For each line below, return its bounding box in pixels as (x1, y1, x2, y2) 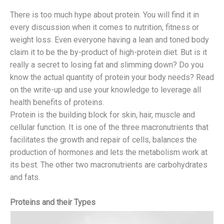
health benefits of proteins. (10, 97, 104, 107)
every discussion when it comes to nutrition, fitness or (10, 22, 199, 32)
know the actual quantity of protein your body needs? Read (10, 72, 214, 82)
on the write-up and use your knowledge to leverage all (10, 85, 201, 95)
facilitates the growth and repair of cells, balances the (10, 135, 197, 145)
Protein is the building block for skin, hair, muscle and (10, 110, 195, 120)
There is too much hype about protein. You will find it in (10, 10, 199, 20)
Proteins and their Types (10, 197, 95, 207)
